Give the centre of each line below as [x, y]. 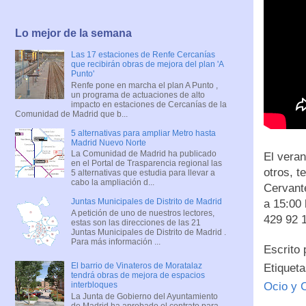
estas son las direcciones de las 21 [136, 222]
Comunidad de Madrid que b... [71, 114]
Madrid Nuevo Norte [108, 142]
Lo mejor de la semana [73, 33]
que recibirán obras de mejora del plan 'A [147, 65]
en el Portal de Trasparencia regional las [146, 164]
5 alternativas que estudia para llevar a [143, 173]
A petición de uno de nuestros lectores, [142, 213]
